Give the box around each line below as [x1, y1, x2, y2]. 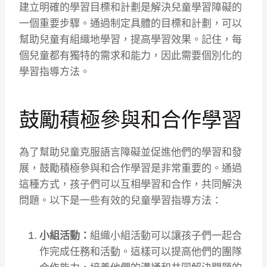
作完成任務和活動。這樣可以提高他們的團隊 [39, 246, 242, 258]
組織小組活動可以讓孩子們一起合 [90, 229, 242, 242]
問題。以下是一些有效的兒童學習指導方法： [19, 194, 222, 207]
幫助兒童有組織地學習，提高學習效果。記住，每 [19, 33, 242, 46]
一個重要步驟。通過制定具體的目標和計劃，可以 [19, 17, 242, 30]
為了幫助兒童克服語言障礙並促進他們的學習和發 [19, 146, 242, 159]
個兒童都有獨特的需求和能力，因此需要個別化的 [19, 49, 242, 62]
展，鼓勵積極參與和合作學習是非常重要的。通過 [19, 162, 242, 175]
